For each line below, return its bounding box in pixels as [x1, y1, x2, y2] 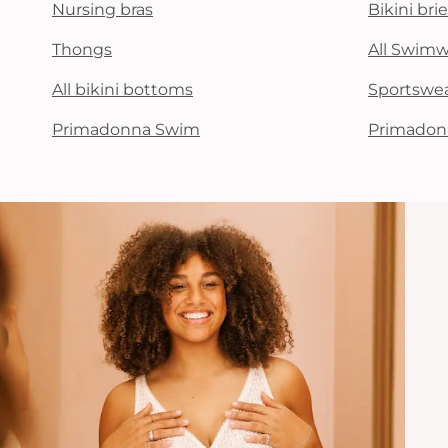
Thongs [52, 40, 112, 59]
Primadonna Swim [52, 120, 200, 139]
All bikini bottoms [52, 80, 193, 99]
